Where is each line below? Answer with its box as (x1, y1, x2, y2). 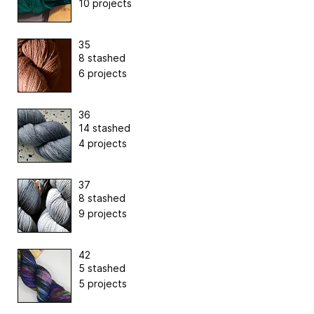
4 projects (78, 137, 127, 150)
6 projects (78, 67, 127, 80)
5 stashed (78, 262, 125, 275)
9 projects (78, 207, 127, 220)
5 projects (78, 278, 127, 290)
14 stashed (78, 122, 130, 135)
